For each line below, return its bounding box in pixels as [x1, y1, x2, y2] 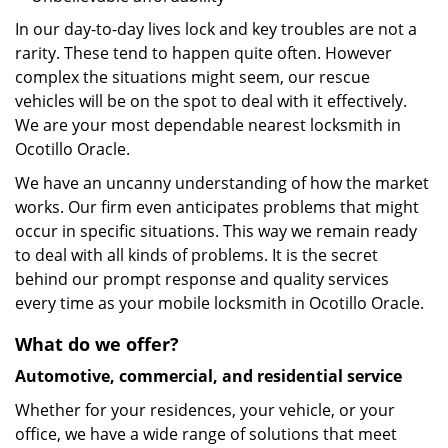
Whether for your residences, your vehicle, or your [15, 399, 395, 421]
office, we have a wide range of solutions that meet [15, 423, 397, 445]
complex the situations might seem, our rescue [15, 66, 370, 88]
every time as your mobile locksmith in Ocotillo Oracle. [15, 292, 424, 314]
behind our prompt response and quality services [15, 268, 389, 290]
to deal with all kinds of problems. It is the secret [15, 244, 378, 266]
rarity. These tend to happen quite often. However [15, 42, 392, 64]
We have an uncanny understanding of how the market [15, 172, 429, 194]
